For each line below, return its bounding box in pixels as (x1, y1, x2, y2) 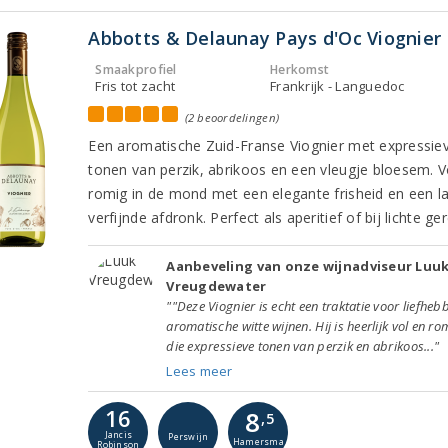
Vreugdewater (166, 276, 267, 295)
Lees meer (166, 361, 233, 380)
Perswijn (168, 431, 209, 444)
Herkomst (270, 60, 330, 78)
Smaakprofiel (95, 60, 177, 78)
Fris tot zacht (95, 76, 176, 95)
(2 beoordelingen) (184, 109, 280, 125)
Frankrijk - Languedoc (270, 76, 405, 95)
